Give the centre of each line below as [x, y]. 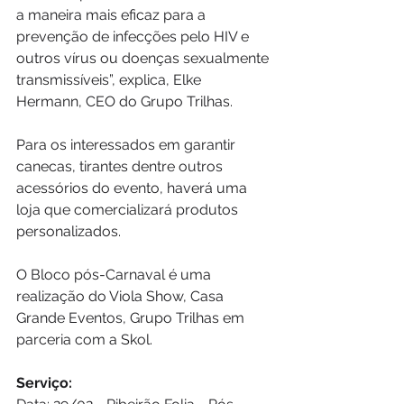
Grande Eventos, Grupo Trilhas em [132, 318]
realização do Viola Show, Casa [122, 297]
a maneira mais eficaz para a [113, 15]
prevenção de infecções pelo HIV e [134, 37]
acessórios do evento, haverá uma [133, 188]
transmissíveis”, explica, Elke [110, 80]
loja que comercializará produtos [129, 210]
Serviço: [44, 383]
